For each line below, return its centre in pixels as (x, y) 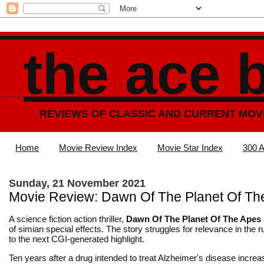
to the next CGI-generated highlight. (77, 239)
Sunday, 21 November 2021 (77, 183)
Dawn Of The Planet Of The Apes (194, 219)
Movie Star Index (190, 148)
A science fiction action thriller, (67, 219)
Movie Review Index (98, 148)
